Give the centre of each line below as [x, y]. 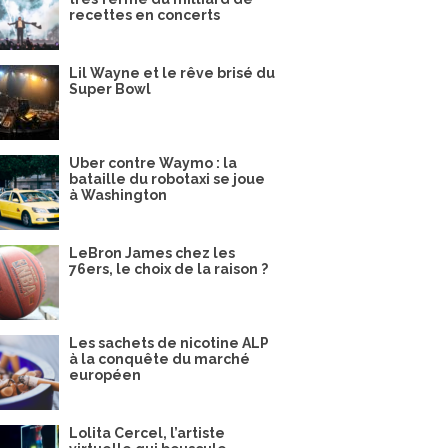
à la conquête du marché [159, 359]
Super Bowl [110, 89]
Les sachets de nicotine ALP [169, 343]
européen [105, 375]
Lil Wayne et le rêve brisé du [172, 73]
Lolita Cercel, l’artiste [147, 433]
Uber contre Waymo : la [153, 163]
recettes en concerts [144, 15]
